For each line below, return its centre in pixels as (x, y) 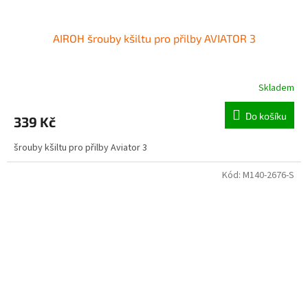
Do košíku (266, 116)
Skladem (276, 88)
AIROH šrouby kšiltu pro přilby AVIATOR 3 (154, 38)
